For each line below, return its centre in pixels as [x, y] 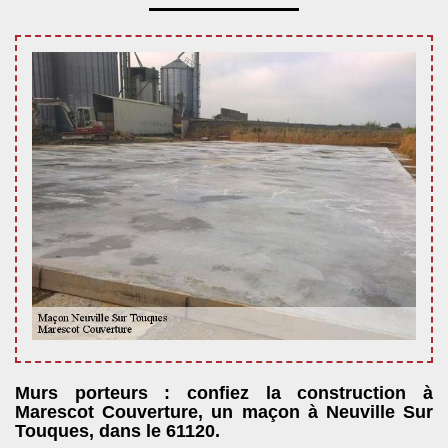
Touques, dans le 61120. [117, 431]
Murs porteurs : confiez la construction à [224, 393]
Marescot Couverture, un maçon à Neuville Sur [224, 412]
